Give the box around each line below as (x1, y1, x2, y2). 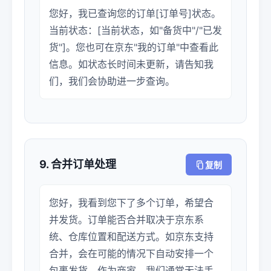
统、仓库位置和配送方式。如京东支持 (49, 230, 214, 243)
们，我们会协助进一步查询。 (49, 75, 175, 87)
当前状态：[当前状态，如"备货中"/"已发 (49, 24, 222, 36)
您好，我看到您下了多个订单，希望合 (49, 197, 214, 209)
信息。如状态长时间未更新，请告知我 (49, 58, 214, 70)
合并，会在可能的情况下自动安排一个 (49, 247, 214, 260)
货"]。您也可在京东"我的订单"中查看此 (49, 41, 218, 53)
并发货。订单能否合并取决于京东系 (49, 214, 204, 226)
